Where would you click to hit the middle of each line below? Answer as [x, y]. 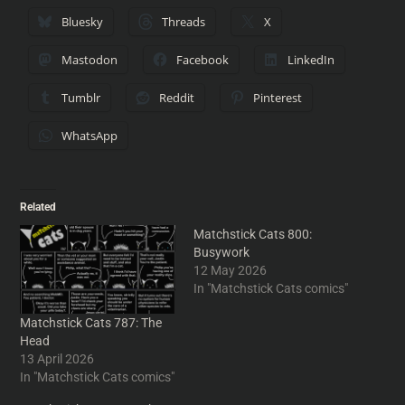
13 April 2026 [57, 359]
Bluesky [83, 21]
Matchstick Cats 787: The [91, 323]
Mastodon [90, 59]
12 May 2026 [230, 270]
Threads [184, 21]
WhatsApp [90, 135]
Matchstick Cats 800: [253, 234]
